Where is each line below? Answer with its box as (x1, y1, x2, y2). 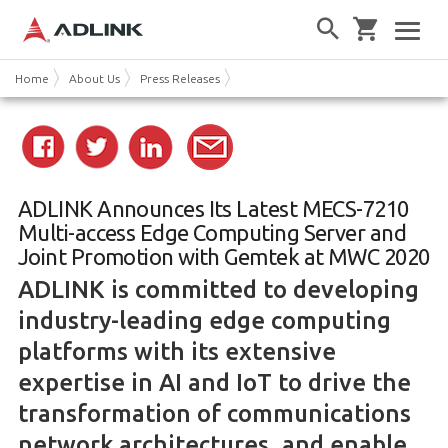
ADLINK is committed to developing (17, 275, 419, 303)
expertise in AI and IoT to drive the (17, 368, 411, 396)
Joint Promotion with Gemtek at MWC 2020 (17, 243, 430, 269)
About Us (69, 71, 120, 85)
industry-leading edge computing (17, 306, 391, 334)
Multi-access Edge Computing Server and (17, 219, 407, 245)
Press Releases (140, 71, 220, 85)
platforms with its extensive (17, 337, 336, 365)
